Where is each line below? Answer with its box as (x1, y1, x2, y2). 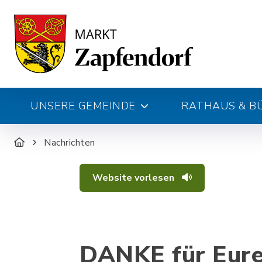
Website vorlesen (92, 171, 177, 184)
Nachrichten (44, 136, 95, 149)
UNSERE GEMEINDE (30, 99, 136, 113)
